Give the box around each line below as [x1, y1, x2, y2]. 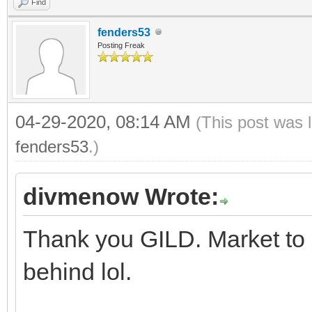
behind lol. [23, 258, 132, 285]
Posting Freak [97, 40, 145, 49]
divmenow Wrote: [23, 182, 219, 210]
